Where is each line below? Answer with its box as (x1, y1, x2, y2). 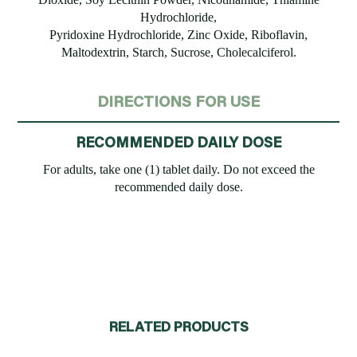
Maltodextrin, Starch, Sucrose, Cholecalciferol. (61, 45, 296, 60)
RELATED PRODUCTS (108, 317, 249, 336)
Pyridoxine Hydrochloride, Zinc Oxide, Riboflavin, (49, 28, 308, 42)
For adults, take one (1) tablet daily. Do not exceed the (42, 163, 315, 177)
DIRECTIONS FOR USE (97, 91, 260, 112)
